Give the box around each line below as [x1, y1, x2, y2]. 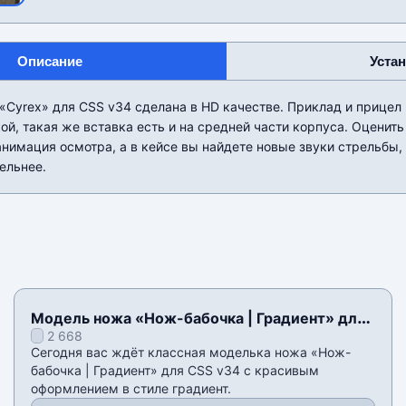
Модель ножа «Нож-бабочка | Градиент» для [30, 309, 365, 328]
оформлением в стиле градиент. [30, 381, 231, 397]
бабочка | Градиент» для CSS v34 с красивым [30, 362, 319, 379]
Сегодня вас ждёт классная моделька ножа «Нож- [30, 344, 351, 361]
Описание [16, 53, 82, 70]
